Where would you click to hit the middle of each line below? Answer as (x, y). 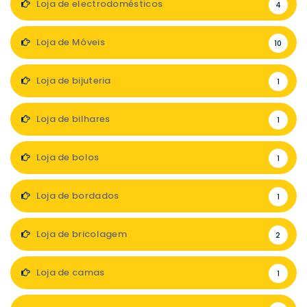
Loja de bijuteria (72, 81)
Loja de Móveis (69, 42)
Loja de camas (69, 273)
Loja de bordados (76, 196)
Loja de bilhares (72, 119)
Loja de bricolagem (81, 234)
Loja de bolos (66, 158)
